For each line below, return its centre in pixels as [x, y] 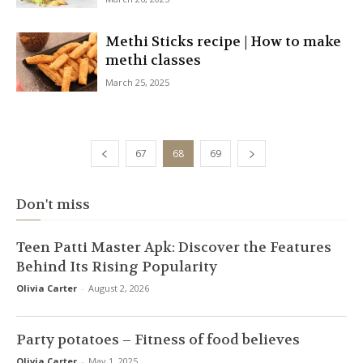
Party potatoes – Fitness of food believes [158, 340]
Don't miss [53, 204]
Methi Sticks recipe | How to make [223, 41]
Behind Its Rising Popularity [117, 267]
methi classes [153, 60]
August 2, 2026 [119, 288]
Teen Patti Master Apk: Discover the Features [174, 247]
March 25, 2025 [137, 82]
